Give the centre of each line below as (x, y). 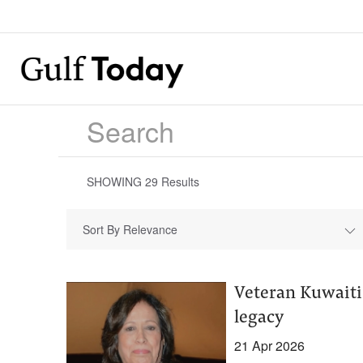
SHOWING (116, 181)
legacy (258, 318)
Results (179, 181)
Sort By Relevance (130, 229)
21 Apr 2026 (269, 346)
